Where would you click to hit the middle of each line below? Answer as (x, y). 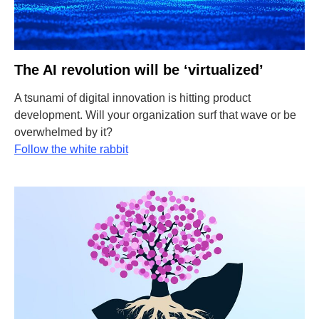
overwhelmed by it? (63, 132)
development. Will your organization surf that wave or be (155, 115)
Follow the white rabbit (71, 149)
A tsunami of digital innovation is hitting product (132, 98)
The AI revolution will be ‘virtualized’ (139, 70)
